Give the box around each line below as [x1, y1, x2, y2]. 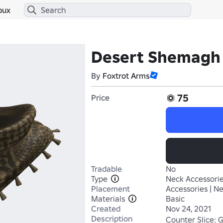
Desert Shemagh [91, 47, 221, 67]
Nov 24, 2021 [166, 204, 211, 214]
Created [91, 204, 120, 214]
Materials [91, 194, 125, 204]
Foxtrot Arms [103, 71, 150, 81]
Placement [91, 184, 130, 194]
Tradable [91, 164, 122, 174]
